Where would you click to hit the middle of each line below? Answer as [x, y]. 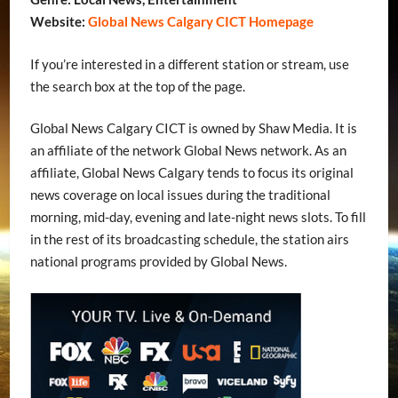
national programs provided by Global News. [158, 262]
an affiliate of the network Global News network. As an [188, 151]
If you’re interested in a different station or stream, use [189, 64]
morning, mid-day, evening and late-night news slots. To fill [198, 217]
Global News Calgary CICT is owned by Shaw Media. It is [193, 128]
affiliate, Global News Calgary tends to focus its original [191, 173]
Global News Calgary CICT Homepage [199, 22]
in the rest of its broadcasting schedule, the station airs [189, 239]
